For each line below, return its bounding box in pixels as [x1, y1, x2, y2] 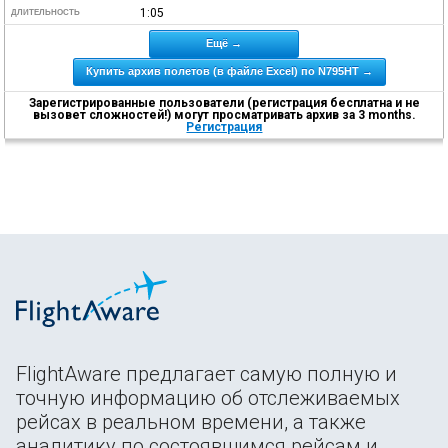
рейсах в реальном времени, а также [16, 409, 366, 434]
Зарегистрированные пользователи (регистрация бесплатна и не [28, 95, 420, 110]
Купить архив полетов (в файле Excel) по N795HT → [85, 64, 373, 77]
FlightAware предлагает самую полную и [16, 361, 397, 386]
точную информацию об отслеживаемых [16, 385, 400, 410]
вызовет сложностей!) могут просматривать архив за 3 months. [32, 107, 416, 122]
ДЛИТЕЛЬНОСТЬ [11, 7, 81, 17]
